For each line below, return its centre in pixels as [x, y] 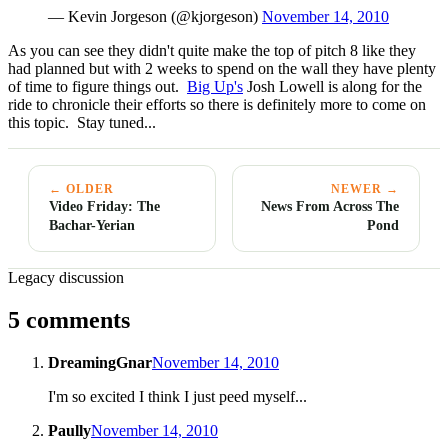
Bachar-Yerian [92, 225]
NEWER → [365, 189]
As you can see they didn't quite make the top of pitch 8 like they [212, 51]
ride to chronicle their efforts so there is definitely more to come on [217, 105]
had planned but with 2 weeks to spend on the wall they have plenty [222, 69]
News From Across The [330, 206]
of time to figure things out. [97, 87]
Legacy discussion [66, 278]
